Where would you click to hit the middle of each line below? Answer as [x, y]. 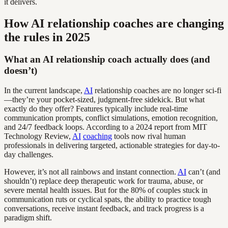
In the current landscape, [44, 91]
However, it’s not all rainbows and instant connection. [91, 172]
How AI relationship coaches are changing [114, 23]
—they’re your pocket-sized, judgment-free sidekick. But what [104, 100]
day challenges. [29, 155]
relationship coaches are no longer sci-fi [157, 91]
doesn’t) [21, 71]
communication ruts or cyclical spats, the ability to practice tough [108, 199]
